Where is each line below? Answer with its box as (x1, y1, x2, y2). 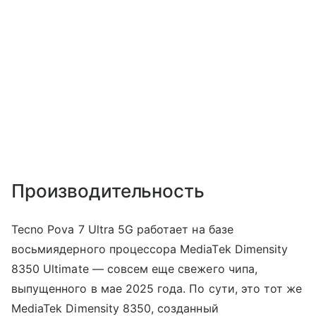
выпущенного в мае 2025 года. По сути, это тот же (11, 281, 303, 296)
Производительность (11, 180, 205, 202)
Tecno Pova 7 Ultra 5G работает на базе (11, 222, 233, 237)
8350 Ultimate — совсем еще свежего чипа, (11, 262, 257, 276)
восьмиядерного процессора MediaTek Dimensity (11, 242, 288, 257)
